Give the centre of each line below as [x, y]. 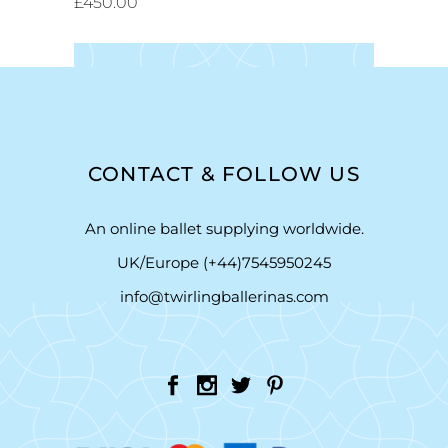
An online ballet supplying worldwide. [224, 228]
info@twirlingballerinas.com [224, 296]
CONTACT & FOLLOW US [224, 174]
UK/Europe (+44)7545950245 [224, 262]
